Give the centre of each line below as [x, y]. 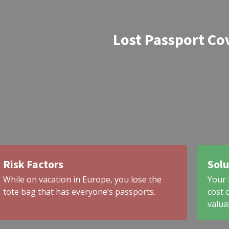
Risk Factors [33, 164]
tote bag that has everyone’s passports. [79, 192]
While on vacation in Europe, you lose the [82, 180]
